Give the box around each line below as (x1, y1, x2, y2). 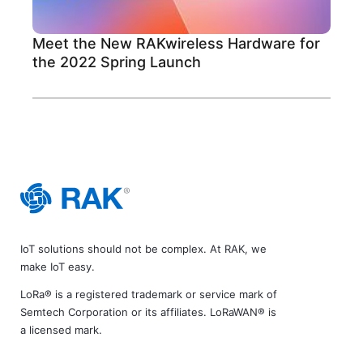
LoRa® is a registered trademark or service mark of (20, 288, 277, 301)
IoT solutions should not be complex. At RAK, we (20, 242, 267, 256)
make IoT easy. (20, 260, 95, 274)
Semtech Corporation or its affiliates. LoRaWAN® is (20, 305, 276, 319)
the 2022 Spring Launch (32, 53, 201, 70)
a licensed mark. (20, 323, 102, 337)
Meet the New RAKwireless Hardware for (32, 34, 320, 52)
